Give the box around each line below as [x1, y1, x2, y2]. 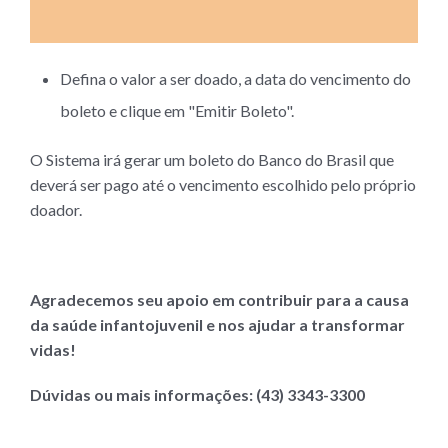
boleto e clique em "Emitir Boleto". [60, 100, 294, 120]
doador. [30, 199, 82, 219]
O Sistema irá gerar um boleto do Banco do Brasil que [30, 149, 394, 169]
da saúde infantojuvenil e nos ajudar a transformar [30, 314, 405, 334]
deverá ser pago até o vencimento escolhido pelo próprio [30, 174, 416, 194]
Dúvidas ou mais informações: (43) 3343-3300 [30, 384, 371, 404]
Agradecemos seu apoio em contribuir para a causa [30, 289, 409, 309]
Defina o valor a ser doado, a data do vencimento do [60, 68, 411, 88]
